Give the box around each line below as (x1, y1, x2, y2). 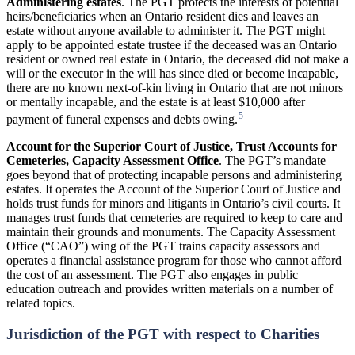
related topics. (6, 296, 75, 311)
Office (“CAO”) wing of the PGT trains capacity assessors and (6, 239, 320, 254)
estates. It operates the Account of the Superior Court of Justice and (6, 182, 341, 197)
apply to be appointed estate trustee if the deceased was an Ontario (6, 38, 337, 52)
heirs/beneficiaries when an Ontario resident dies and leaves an (6, 10, 319, 24)
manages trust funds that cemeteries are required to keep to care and (6, 211, 342, 225)
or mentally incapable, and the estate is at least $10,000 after (6, 95, 305, 109)
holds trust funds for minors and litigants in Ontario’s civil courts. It (6, 197, 340, 211)
